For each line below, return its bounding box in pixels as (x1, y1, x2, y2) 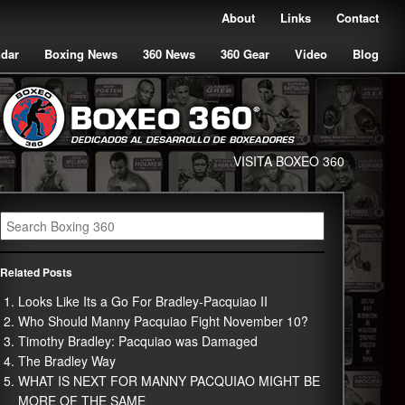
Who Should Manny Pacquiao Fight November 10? (17, 312, 308, 330)
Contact (336, 9, 379, 26)
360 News (143, 45, 195, 62)
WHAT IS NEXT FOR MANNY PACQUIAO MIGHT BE (17, 372, 320, 390)
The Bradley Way (17, 352, 116, 370)
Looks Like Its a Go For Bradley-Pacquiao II (17, 292, 268, 310)
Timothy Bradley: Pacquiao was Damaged (17, 332, 258, 350)
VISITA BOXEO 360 (232, 152, 344, 170)
